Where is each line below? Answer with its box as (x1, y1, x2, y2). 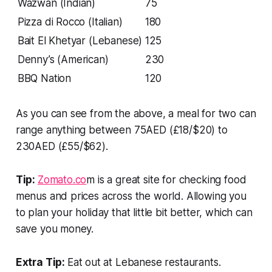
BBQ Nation (17, 72, 72, 84)
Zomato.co (37, 173, 87, 186)
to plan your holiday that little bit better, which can (15, 206, 253, 219)
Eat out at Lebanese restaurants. (67, 256, 221, 268)
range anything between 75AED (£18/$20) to (15, 123, 228, 136)
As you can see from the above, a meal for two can (15, 107, 256, 120)
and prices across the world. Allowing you (46, 189, 246, 202)
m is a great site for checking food (86, 173, 246, 186)
